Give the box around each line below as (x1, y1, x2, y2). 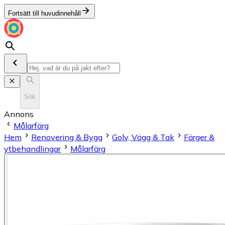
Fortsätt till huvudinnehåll (8, 10, 81, 17)
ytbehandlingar (4, 143, 61, 154)
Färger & (184, 132, 214, 142)
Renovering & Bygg (31, 132, 102, 142)
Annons (4, 108, 34, 119)
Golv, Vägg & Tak (112, 132, 174, 142)
